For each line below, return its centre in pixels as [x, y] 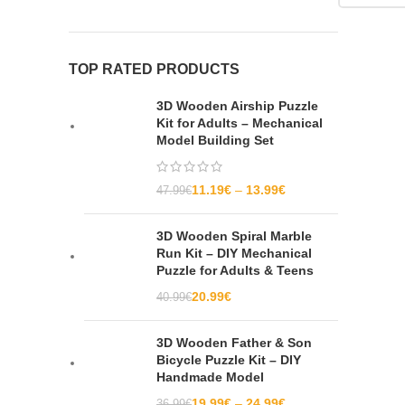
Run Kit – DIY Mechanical [234, 253]
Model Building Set [215, 140]
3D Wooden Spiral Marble [234, 236]
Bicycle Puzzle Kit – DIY [229, 360]
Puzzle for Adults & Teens [235, 270]
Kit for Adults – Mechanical [240, 123]
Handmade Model [210, 377]
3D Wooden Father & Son [234, 343]
